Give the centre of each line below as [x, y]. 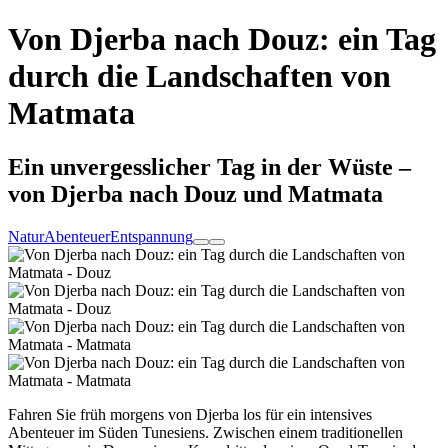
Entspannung [151, 236]
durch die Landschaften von [199, 76]
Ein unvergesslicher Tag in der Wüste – [209, 166]
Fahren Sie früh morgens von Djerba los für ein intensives [190, 414]
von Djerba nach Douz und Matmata [195, 193]
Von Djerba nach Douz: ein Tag [222, 39]
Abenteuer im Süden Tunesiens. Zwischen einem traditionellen [205, 432]
